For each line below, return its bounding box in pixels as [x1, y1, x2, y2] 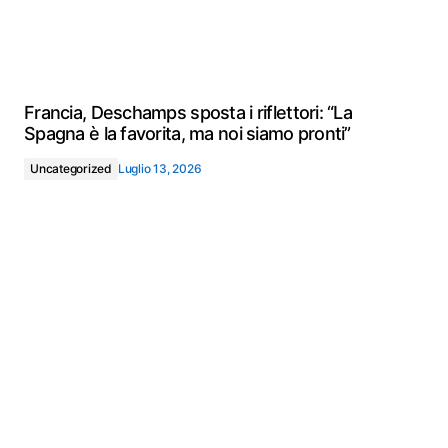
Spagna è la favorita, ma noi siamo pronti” [24, 123, 351, 144]
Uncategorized [30, 161, 112, 176]
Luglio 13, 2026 [117, 161, 202, 176]
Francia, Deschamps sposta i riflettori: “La [24, 102, 353, 123]
